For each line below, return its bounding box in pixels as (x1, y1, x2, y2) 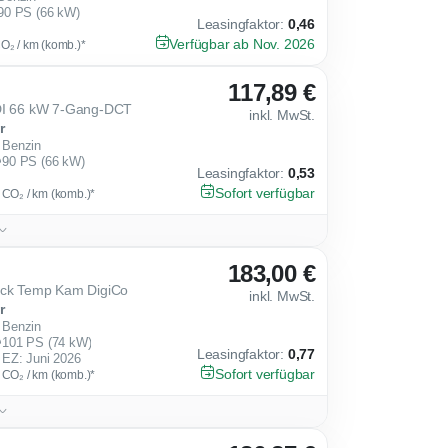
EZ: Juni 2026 (2, 351, 81, 366)
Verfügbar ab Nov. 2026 (169, 35, 315, 52)
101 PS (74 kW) (2, 335, 92, 350)
